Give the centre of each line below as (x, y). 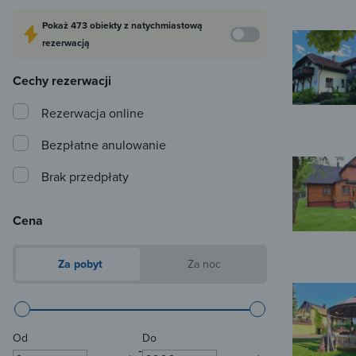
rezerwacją (66, 43)
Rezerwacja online (93, 113)
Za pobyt (79, 264)
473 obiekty (97, 25)
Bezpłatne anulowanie (104, 145)
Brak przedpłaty (85, 177)
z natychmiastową (163, 25)
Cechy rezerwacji (62, 81)
